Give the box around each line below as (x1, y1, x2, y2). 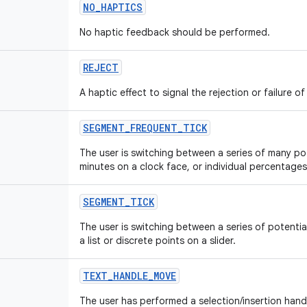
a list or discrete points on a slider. (79, 234, 236, 247)
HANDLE (113, 269, 148, 282)
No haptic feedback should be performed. (79, 26, 270, 38)
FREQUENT (130, 121, 177, 134)
